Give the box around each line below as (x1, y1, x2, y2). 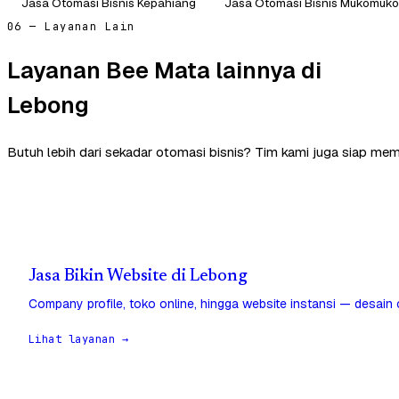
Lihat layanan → (28, 331, 129, 346)
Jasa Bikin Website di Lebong (28, 267, 248, 285)
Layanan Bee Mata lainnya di (7, 55, 322, 86)
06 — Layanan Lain (7, 19, 135, 34)
